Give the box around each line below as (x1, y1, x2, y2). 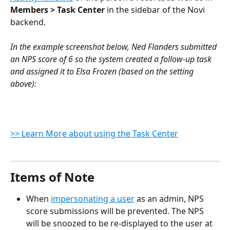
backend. (10, 16, 46, 28)
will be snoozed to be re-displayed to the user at (26, 217, 215, 229)
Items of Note (10, 168, 94, 185)
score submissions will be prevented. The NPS (26, 205, 206, 217)
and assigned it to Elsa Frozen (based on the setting (10, 66, 196, 78)
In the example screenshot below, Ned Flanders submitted (10, 41, 219, 53)
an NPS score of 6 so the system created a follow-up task (10, 53, 214, 65)
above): (10, 78, 36, 90)
